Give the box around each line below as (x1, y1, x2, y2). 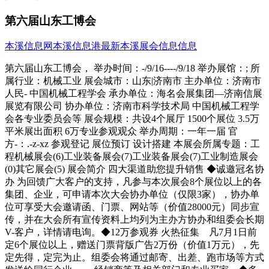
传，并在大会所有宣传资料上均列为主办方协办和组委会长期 (5, 214, 264, 225)
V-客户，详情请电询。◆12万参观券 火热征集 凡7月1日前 (5, 227, 257, 238)
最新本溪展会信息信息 (101, 41, 197, 52)
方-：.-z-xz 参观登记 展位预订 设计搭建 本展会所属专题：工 (5, 139, 260, 150)
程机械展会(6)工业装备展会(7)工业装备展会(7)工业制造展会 (5, 151, 258, 162)
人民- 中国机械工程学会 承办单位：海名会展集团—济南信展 (5, 88, 262, 99)
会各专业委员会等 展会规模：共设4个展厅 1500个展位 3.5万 (5, 113, 259, 124)
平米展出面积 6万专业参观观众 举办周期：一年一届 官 (5, 126, 238, 137)
